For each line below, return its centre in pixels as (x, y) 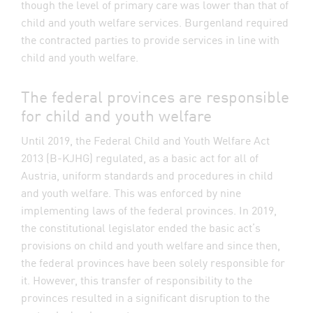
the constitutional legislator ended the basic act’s (141, 227)
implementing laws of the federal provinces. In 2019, (149, 210)
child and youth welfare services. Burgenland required (155, 22)
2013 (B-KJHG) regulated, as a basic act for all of (140, 157)
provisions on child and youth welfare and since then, (151, 245)
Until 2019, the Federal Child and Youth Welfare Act (145, 140)
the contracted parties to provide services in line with (150, 39)
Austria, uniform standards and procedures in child (147, 175)
